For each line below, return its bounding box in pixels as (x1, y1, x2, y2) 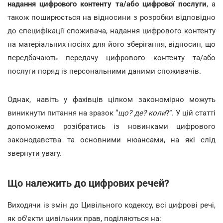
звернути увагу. (7, 149, 62, 158)
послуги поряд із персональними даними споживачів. (7, 67, 203, 76)
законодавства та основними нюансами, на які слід (7, 135, 216, 144)
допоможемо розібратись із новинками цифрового (7, 122, 216, 131)
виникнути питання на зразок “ (7, 109, 118, 117)
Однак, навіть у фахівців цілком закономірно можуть (7, 95, 216, 104)
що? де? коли (118, 109, 166, 117)
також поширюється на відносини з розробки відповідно (7, 13, 216, 22)
